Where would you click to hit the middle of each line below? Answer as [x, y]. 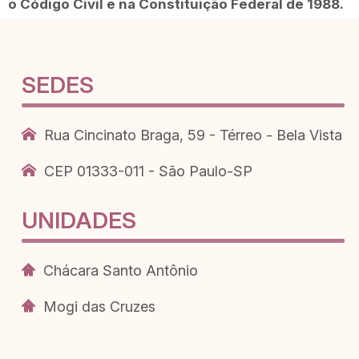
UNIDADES [79, 220]
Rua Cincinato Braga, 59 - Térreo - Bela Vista [193, 135]
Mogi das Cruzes [99, 306]
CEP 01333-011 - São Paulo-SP [148, 171]
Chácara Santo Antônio [120, 270]
